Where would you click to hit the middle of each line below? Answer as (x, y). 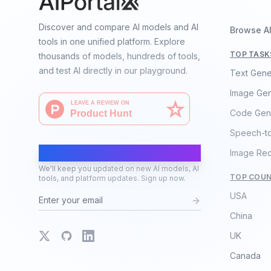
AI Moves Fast (80, 153)
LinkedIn (101, 237)
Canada (245, 256)
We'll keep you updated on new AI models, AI (119, 168)
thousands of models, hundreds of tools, (119, 56)
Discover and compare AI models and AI (119, 27)
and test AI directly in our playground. (113, 70)
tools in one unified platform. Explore (112, 41)
